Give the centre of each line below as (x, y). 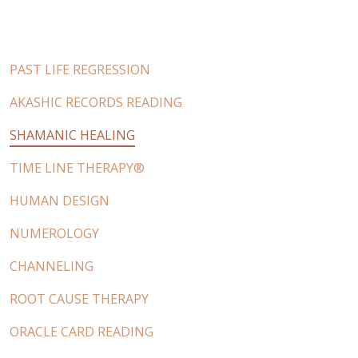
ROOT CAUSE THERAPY (79, 298)
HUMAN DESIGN (60, 200)
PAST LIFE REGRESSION (80, 69)
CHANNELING (52, 266)
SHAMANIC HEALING (72, 135)
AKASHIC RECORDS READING (96, 102)
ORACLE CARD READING (82, 331)
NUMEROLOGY (54, 233)
